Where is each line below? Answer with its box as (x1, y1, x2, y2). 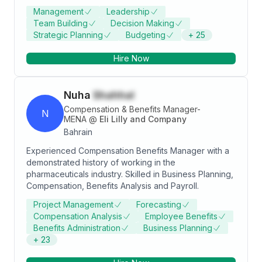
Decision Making (111, 18, 174, 28)
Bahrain (64, 127, 92, 137)
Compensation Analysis (33, 211, 122, 221)
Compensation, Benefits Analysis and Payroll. (26, 181, 199, 191)
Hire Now (113, 53, 149, 63)
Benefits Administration (33, 223, 120, 233)
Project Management (33, 199, 113, 209)
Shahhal (93, 89, 135, 101)
